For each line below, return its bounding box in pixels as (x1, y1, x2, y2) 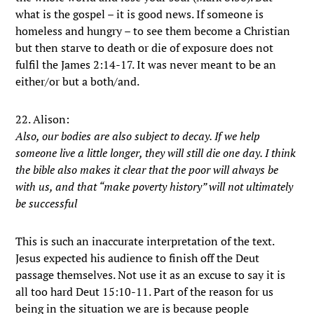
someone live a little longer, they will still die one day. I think (15, 145, 296, 161)
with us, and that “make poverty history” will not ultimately (15, 179, 294, 194)
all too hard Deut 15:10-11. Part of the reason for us (15, 284, 274, 299)
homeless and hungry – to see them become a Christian (15, 23, 291, 39)
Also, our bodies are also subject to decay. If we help (15, 128, 261, 144)
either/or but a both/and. (15, 74, 140, 89)
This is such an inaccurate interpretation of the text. (15, 233, 275, 249)
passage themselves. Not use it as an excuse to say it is (15, 267, 286, 282)
